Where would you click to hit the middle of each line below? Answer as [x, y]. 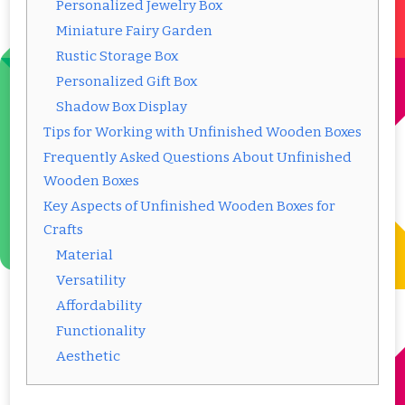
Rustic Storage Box [117, 56]
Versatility [91, 280]
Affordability [99, 305]
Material [85, 254]
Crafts [63, 229]
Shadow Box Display [122, 106]
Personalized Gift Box [127, 81]
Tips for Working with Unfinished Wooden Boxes [202, 132]
